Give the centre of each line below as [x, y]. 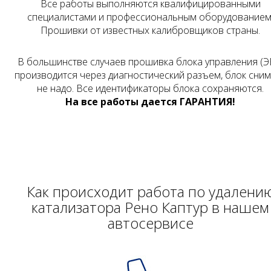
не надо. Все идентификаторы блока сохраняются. [150, 89]
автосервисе [150, 223]
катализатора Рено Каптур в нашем [150, 207]
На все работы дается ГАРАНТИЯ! [150, 102]
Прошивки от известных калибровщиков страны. [150, 31]
